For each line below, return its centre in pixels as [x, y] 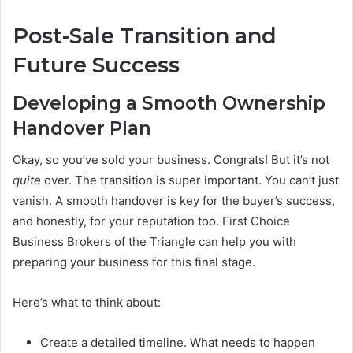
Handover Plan [82, 128]
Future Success [96, 65]
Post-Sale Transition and [145, 36]
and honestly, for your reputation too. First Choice [151, 221]
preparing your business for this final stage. [134, 262]
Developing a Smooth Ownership [169, 103]
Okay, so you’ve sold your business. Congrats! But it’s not [171, 160]
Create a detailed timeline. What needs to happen [178, 343]
